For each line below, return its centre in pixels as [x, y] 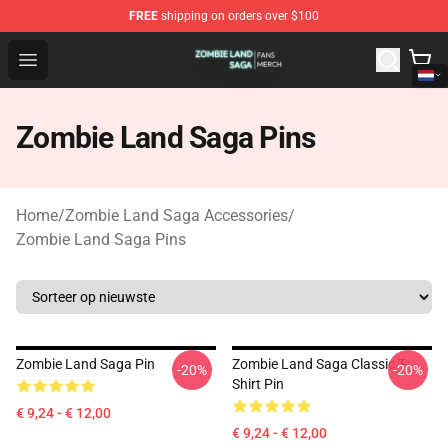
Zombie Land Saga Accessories [176, 215]
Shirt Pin [258, 384]
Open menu [67, 58]
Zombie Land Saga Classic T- [320, 364]
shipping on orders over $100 [238, 16]
